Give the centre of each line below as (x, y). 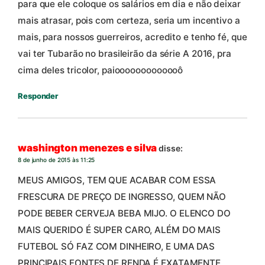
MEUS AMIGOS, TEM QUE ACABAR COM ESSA (117, 180)
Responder (38, 96)
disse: (171, 148)
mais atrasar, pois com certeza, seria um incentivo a (129, 20)
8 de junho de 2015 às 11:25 (56, 160)
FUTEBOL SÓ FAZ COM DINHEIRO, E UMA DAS (117, 246)
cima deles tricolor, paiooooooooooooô (101, 70)
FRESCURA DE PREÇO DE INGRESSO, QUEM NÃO (122, 196)
